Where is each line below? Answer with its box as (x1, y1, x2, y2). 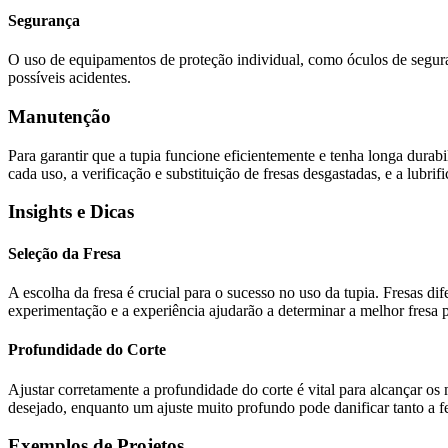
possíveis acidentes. (8, 69, 131, 87)
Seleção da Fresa (8, 244, 121, 262)
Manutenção (8, 106, 111, 128)
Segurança (8, 12, 80, 30)
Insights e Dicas (8, 201, 134, 223)
